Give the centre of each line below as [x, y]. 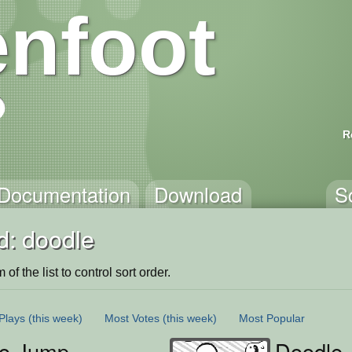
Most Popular [272, 318]
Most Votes [132, 318]
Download [198, 194]
